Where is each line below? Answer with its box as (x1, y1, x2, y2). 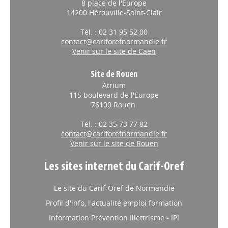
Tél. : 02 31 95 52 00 (80, 27, 148, 37)
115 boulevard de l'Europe (69, 90, 159, 100)
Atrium (102, 80, 126, 90)
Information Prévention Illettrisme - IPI (49, 213, 179, 222)
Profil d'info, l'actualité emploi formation (46, 198, 182, 208)
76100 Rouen (91, 100, 137, 109)
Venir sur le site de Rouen (70, 138, 158, 148)
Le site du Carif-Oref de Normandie (53, 183, 175, 193)
